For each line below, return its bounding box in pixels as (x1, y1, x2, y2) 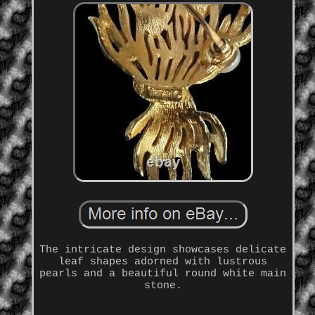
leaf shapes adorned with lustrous (58, 256, 268, 269)
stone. (143, 280, 182, 292)
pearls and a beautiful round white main (39, 268, 287, 281)
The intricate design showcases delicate (39, 244, 287, 257)
